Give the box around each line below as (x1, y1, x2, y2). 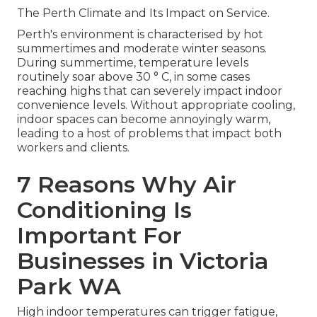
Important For (17, 221, 182, 250)
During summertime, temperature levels (17, 56, 248, 70)
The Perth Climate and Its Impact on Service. (17, 6, 270, 21)
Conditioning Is (17, 196, 192, 224)
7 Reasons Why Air (17, 171, 236, 199)
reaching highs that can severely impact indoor (17, 84, 282, 98)
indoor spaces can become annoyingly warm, (17, 113, 270, 127)
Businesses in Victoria (17, 247, 269, 275)
